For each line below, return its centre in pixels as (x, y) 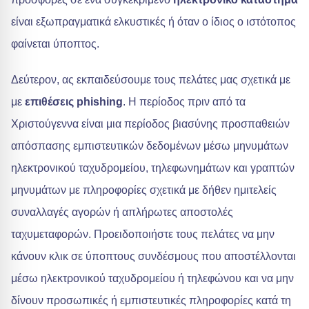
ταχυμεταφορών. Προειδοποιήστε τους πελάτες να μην (143, 234)
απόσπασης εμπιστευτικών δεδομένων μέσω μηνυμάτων (150, 146)
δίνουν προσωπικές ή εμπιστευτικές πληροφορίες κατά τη (151, 300)
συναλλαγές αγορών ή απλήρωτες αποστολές (122, 212)
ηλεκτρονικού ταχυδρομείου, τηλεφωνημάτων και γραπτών (153, 168)
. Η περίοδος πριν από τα (184, 102)
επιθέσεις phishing (74, 102)
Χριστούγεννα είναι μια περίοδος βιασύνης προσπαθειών (150, 124)
